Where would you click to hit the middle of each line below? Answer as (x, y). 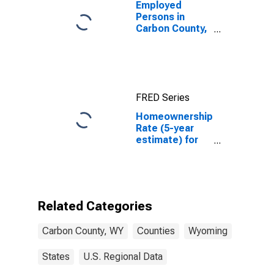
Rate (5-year (165, 128)
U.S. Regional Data (123, 257)
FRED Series (163, 98)
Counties (156, 231)
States (56, 257)
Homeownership (174, 117)
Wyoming (208, 231)
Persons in (160, 17)
